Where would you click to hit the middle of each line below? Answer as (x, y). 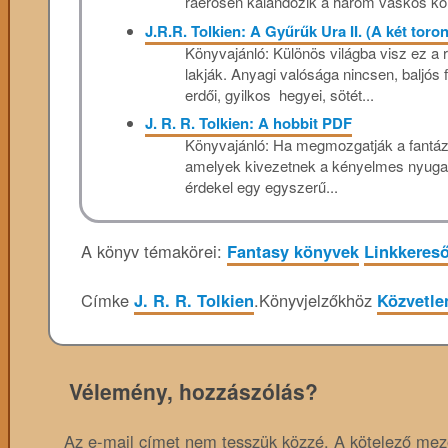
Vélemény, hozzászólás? (193, 390)
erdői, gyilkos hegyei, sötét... (279, 94)
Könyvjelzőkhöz (318, 300)
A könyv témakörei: (154, 251)
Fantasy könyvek (293, 251)
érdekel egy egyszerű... (261, 187)
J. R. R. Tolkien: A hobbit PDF (248, 123)
